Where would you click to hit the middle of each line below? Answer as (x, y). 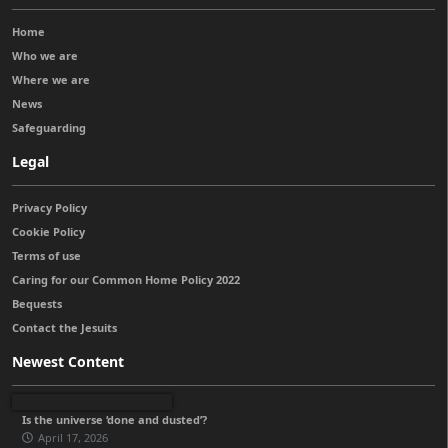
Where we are (51, 79)
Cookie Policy (48, 231)
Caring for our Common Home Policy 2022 (126, 279)
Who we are (45, 55)
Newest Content (68, 361)
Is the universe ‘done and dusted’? (114, 419)
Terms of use (46, 255)
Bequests (37, 303)
